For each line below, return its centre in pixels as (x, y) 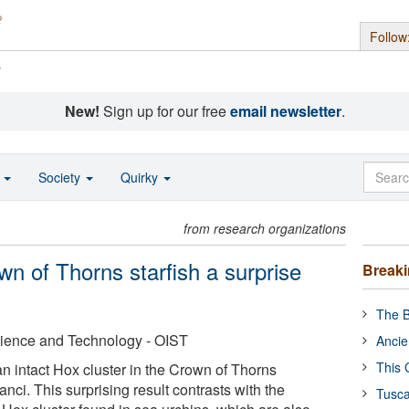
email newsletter (285, 111)
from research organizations (265, 228)
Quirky (141, 177)
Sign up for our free (164, 111)
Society (61, 177)
